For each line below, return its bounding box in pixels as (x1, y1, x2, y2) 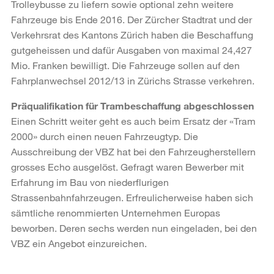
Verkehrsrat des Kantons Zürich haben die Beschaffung (11, 28, 253, 40)
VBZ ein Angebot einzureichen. (11, 237, 147, 249)
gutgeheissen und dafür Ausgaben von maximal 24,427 (11, 43, 252, 56)
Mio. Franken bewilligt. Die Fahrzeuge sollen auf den (11, 59, 240, 71)
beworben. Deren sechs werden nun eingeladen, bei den (11, 221, 257, 234)
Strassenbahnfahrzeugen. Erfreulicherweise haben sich (11, 191, 253, 203)
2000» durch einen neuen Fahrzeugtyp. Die (11, 130, 198, 142)
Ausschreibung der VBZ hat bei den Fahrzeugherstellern (11, 145, 256, 157)
